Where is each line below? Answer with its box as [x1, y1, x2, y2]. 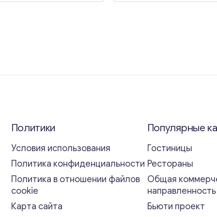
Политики [11, 121, 56, 134]
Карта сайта [11, 201, 62, 212]
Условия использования [11, 142, 110, 154]
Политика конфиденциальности [11, 158, 145, 169]
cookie [11, 185, 38, 196]
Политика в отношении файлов [11, 173, 140, 185]
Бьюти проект [147, 201, 205, 212]
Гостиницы [147, 142, 192, 154]
